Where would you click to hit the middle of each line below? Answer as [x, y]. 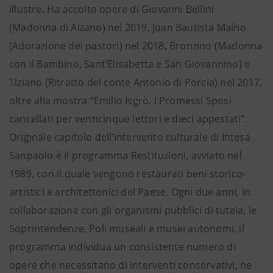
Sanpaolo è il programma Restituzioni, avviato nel [126, 155]
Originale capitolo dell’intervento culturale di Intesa [130, 137]
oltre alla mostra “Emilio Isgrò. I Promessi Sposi [120, 101]
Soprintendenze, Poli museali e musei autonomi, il [127, 229]
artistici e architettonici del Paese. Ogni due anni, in [130, 192]
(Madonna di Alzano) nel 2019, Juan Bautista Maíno [128, 27]
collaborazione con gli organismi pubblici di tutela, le [133, 210]
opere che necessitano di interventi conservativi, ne [131, 265]
